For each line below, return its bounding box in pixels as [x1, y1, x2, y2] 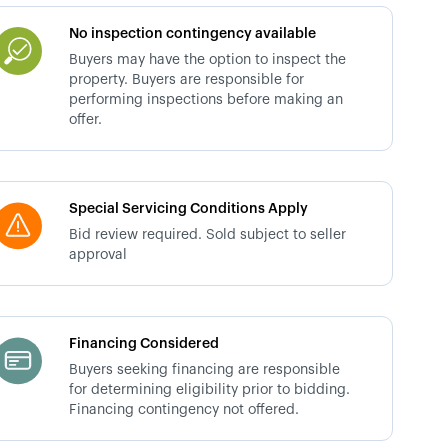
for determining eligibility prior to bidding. [69, 383, 351, 397]
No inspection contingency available [69, 27, 317, 41]
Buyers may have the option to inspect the [69, 53, 347, 67]
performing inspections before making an [69, 93, 344, 107]
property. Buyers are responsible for [69, 73, 305, 87]
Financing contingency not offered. [69, 403, 300, 417]
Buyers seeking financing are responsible [69, 363, 341, 377]
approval [69, 248, 128, 262]
